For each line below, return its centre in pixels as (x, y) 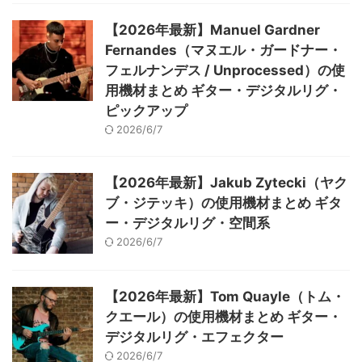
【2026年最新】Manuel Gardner (213, 29)
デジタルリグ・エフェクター (194, 337)
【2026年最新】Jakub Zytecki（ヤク (226, 182)
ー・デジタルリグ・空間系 (187, 223)
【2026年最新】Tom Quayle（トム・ (225, 296)
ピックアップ (146, 110)
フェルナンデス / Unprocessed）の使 (225, 70)
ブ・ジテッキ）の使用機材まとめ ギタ (223, 202)
